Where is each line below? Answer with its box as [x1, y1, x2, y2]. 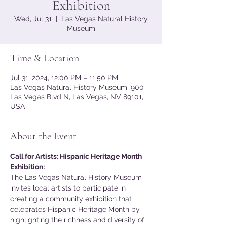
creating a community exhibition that [10, 195, 134, 203]
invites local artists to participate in [10, 184, 128, 192]
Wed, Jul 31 [14, 15, 52, 23]
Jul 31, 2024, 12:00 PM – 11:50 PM [10, 73, 118, 82]
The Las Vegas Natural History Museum [10, 173, 144, 181]
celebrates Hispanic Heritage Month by [10, 205, 142, 213]
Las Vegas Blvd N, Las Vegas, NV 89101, [10, 93, 143, 101]
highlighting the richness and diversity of [10, 216, 146, 224]
